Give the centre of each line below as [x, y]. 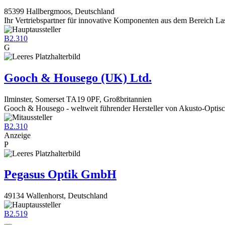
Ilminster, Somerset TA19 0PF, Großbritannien [78, 99]
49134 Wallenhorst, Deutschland [56, 196]
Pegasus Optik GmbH [60, 175]
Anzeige [17, 135]
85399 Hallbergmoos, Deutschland [59, 11]
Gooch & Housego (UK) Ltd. [78, 78]
